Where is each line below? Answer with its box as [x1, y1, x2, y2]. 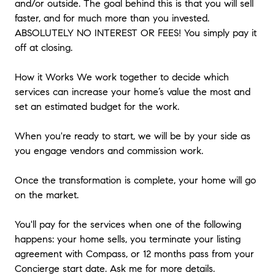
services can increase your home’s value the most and [15, 85, 250, 98]
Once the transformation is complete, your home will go [15, 174, 256, 186]
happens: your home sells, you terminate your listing [15, 233, 241, 245]
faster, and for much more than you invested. [15, 12, 209, 24]
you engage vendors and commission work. [15, 144, 203, 157]
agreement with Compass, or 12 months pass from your [15, 247, 254, 260]
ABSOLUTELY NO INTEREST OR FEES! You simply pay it [15, 26, 257, 39]
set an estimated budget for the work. [15, 100, 179, 112]
